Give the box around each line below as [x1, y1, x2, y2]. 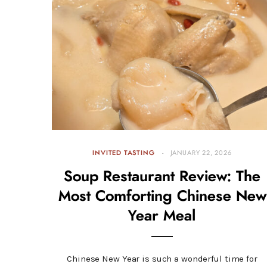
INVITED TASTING [92, 149, 155, 156]
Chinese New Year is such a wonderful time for [67, 253, 257, 264]
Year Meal [128, 208, 196, 223]
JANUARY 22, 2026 [170, 149, 232, 156]
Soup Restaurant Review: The [64, 169, 260, 184]
